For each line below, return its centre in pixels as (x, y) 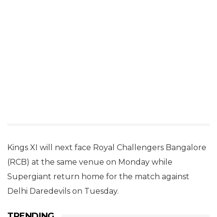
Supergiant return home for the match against (98, 177)
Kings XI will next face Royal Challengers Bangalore (107, 148)
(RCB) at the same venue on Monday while (90, 162)
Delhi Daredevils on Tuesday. (63, 191)
